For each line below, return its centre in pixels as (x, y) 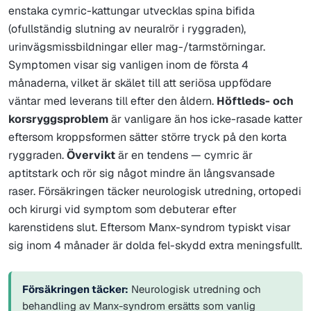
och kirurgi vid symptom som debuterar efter (123, 209)
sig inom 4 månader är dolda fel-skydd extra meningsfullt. (155, 245)
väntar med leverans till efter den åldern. (112, 101)
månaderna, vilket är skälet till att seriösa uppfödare (140, 83)
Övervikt (91, 155)
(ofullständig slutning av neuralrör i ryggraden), (127, 28)
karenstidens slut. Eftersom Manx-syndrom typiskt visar (150, 227)
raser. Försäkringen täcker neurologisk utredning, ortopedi (155, 191)
